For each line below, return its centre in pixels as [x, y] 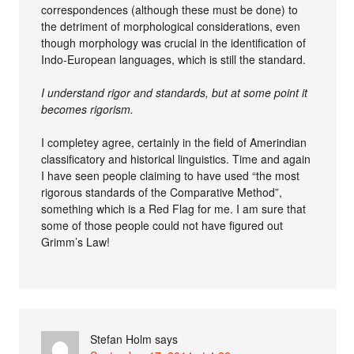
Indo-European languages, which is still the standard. [174, 59]
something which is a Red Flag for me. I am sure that [174, 208]
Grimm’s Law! [76, 241]
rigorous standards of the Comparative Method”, [162, 192]
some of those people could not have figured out [162, 225]
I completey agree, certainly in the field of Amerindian [174, 142]
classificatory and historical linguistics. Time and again [176, 158]
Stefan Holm [121, 339]
